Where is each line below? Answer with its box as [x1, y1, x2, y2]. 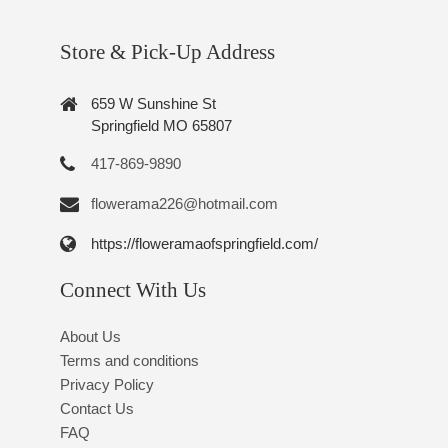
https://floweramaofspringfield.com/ [90, 234, 318, 252]
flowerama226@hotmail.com [90, 194, 278, 212]
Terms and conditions [59, 352, 199, 370]
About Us [59, 328, 121, 346]
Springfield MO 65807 [90, 116, 232, 134]
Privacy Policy [59, 376, 154, 394]
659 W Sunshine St [90, 94, 216, 112]
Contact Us [59, 400, 134, 418]
